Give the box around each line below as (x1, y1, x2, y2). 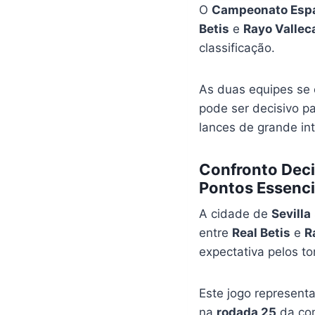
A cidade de (198, 207, 271, 221)
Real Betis (231, 226, 290, 240)
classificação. (198, 41, 275, 55)
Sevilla (271, 207, 311, 221)
